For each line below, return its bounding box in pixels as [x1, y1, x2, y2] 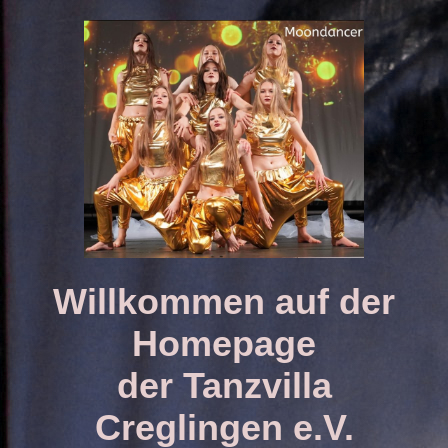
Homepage [132, 322, 316, 364]
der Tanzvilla [116, 364, 332, 406]
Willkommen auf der [53, 280, 395, 322]
